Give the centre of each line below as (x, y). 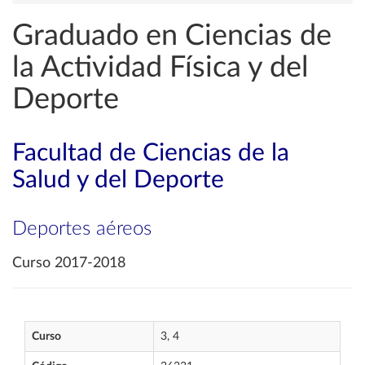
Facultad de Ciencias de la (151, 153)
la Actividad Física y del (161, 68)
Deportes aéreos (82, 229)
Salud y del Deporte (118, 180)
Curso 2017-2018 (69, 263)
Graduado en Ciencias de (172, 36)
